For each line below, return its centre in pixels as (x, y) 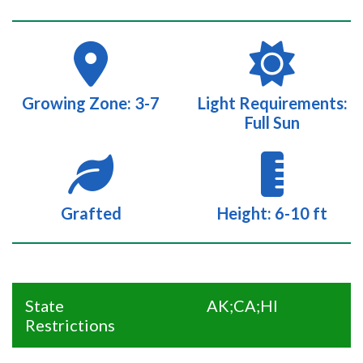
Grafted (91, 213)
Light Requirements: (272, 103)
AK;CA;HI (242, 305)
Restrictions (70, 325)
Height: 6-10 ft (272, 213)
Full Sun (272, 122)
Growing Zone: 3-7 (91, 103)
